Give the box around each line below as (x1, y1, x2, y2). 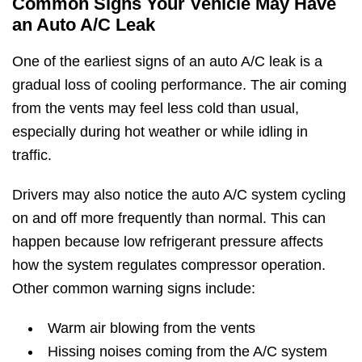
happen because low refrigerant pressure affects (12, 233, 323, 250)
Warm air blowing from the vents (48, 319, 255, 336)
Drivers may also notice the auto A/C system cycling (12, 186, 346, 203)
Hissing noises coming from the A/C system (48, 343, 327, 360)
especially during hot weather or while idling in (12, 123, 308, 140)
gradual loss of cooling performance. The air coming (12, 76, 347, 93)
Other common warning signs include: (12, 280, 255, 297)
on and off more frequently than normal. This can (12, 209, 326, 226)
